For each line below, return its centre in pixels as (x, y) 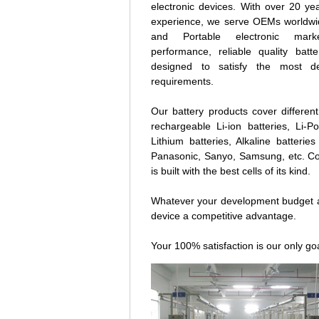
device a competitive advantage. (224, 216)
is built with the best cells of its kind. (231, 171)
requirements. (182, 81)
